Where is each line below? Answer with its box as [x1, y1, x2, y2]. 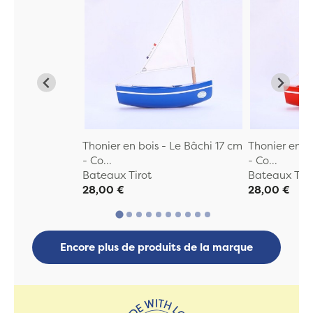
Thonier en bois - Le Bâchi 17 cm [82, 138, 242, 153]
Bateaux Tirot [82, 167, 152, 182]
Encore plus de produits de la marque [60, 240, 253, 255]
